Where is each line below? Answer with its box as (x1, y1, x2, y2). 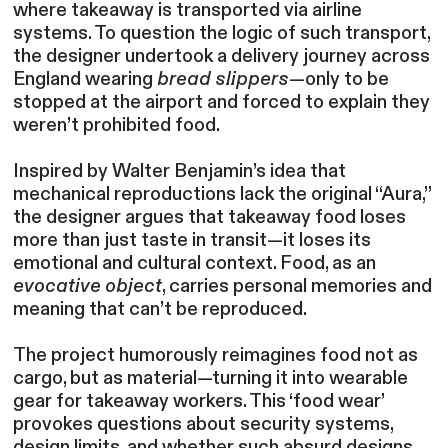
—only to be (289, 66, 390, 93)
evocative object (13, 273, 163, 300)
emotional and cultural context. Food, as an (13, 250, 377, 277)
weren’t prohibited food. (13, 112, 221, 139)
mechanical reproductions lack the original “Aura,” (13, 181, 432, 208)
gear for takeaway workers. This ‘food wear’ (13, 388, 385, 415)
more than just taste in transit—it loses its (13, 227, 372, 254)
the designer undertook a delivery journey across (13, 43, 431, 70)
